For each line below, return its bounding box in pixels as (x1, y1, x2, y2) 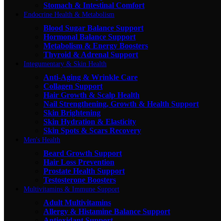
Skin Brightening (43, 108, 101, 117)
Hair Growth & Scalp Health (43, 90, 140, 99)
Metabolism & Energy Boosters (43, 41, 148, 50)
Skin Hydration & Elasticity (43, 117, 136, 126)
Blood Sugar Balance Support (43, 23, 144, 32)
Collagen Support (43, 81, 103, 90)
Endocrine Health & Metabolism (24, 10, 114, 18)
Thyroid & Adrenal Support (43, 50, 138, 59)
